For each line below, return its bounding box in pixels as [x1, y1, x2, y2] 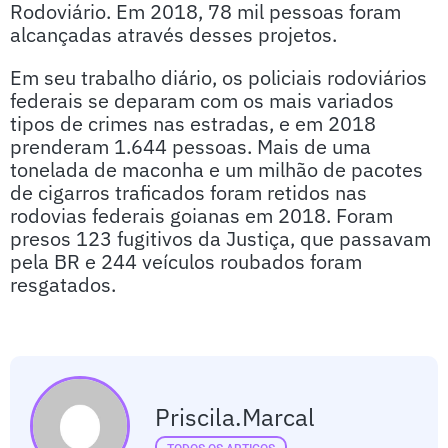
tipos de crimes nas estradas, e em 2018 [10, 110, 376, 138]
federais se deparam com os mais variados [10, 87, 394, 115]
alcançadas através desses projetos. [10, 21, 337, 49]
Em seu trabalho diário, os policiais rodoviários [10, 64, 427, 92]
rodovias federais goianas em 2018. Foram [10, 202, 393, 230]
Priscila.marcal [155, 400, 315, 433]
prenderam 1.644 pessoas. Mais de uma [10, 133, 371, 161]
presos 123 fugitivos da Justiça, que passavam [10, 225, 431, 253]
